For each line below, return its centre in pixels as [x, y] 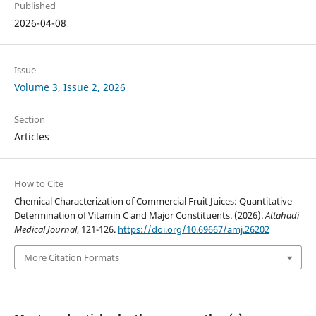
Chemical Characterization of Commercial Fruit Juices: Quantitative [153, 201]
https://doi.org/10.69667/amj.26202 [193, 229]
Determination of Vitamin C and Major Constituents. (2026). [139, 215]
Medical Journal [45, 229]
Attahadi [282, 215]
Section [29, 119]
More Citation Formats [71, 258]
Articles [31, 136]
